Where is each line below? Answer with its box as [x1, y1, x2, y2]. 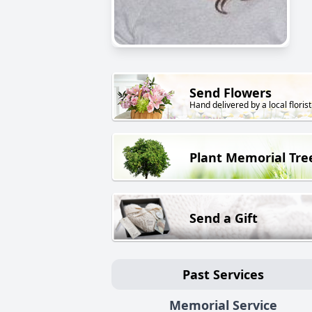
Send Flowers [189, 84, 272, 102]
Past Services [182, 265, 264, 283]
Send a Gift [189, 209, 258, 226]
